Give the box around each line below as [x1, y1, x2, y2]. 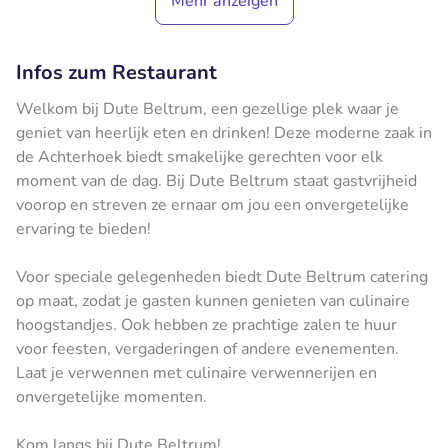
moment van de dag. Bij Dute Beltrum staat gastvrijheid [16, 169, 417, 192]
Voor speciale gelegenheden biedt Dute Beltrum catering [16, 265, 428, 288]
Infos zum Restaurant [16, 58, 217, 86]
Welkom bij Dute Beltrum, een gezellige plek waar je [16, 97, 399, 120]
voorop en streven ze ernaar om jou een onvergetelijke [16, 193, 409, 216]
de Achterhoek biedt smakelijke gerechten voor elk [16, 145, 383, 168]
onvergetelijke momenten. [16, 385, 207, 408]
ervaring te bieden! [16, 217, 155, 240]
